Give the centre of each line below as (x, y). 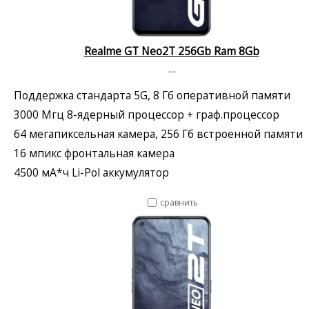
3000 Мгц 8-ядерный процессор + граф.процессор (147, 114)
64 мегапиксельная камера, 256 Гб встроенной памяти (158, 133)
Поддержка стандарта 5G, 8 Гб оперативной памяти (152, 95)
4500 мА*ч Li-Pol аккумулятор (91, 172)
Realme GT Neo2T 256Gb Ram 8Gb (171, 51)
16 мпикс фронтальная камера (94, 153)
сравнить (179, 202)
